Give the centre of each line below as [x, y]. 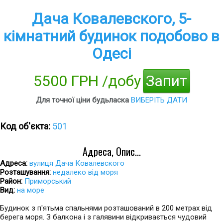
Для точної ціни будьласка [83, 100]
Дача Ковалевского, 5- [111, 19]
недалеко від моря [85, 172]
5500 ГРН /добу [87, 81]
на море [31, 190]
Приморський [48, 181]
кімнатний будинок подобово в [111, 36]
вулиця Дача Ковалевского [77, 163]
